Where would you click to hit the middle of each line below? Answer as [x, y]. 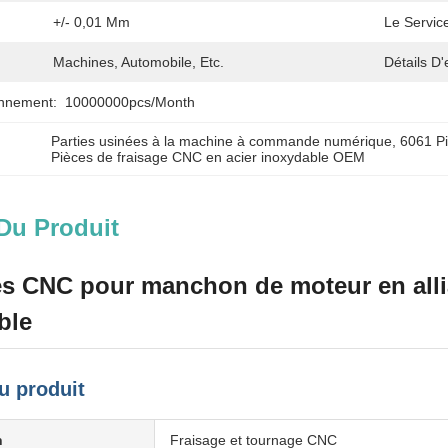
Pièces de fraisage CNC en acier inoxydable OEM [208, 157]
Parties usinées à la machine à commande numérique [221, 141]
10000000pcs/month [130, 102]
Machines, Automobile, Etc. [138, 62]
